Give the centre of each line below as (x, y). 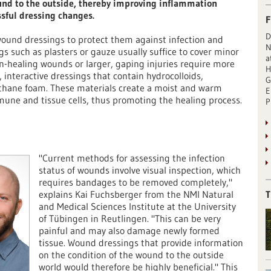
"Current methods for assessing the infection (132, 158)
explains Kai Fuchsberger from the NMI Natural (136, 194)
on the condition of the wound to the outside (131, 255)
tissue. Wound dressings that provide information (141, 243)
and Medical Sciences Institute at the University (137, 206)
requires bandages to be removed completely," (135, 182)
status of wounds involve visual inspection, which (140, 170)
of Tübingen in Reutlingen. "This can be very (130, 218)
